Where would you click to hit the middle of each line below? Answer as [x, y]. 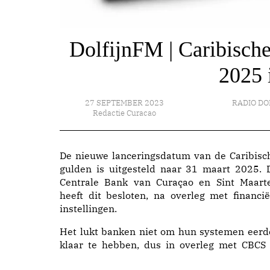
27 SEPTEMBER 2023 [125, 103]
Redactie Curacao [125, 113]
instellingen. [88, 209]
